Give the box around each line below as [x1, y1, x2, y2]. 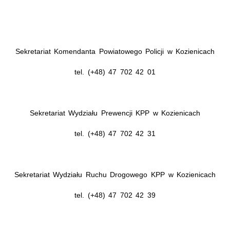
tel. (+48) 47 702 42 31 [74, 129, 156, 138]
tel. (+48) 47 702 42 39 [74, 190, 156, 199]
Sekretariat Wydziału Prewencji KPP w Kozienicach [29, 108, 201, 117]
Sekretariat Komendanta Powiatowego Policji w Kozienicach [15, 47, 215, 55]
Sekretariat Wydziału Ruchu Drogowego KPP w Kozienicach [14, 170, 216, 179]
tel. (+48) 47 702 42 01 [74, 67, 156, 76]
